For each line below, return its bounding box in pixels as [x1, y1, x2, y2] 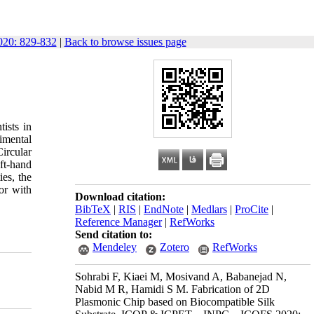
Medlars [191, 203, 227, 215]
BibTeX [75, 203, 111, 215]
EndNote [144, 203, 184, 215]
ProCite [235, 203, 268, 215]
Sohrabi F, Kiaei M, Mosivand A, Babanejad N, [75, 271, 287, 282]
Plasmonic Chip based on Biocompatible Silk [75, 296, 275, 308]
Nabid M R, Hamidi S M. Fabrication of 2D [75, 283, 270, 295]
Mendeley [93, 241, 137, 253]
